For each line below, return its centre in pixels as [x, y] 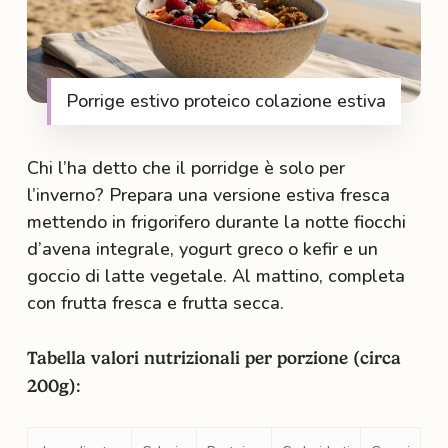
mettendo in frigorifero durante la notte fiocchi [216, 221]
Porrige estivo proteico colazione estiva [225, 100]
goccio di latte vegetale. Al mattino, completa [215, 275]
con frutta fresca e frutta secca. [155, 302]
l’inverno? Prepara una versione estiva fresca [208, 194]
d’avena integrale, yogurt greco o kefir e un [202, 248]
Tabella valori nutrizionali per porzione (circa [213, 357]
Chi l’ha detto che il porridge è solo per [185, 167]
